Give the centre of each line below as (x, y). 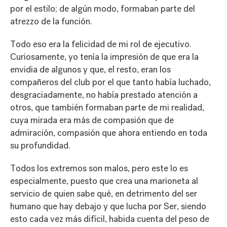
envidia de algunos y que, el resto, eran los (90, 69)
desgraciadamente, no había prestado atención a (104, 95)
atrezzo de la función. (51, 21)
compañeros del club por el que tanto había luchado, (110, 82)
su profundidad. (40, 145)
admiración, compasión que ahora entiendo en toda (109, 133)
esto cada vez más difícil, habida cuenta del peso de (110, 219)
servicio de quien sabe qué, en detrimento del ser (104, 194)
